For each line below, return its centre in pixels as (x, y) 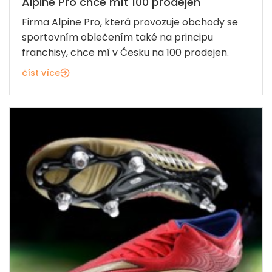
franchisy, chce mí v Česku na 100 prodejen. (125, 53)
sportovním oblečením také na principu (117, 38)
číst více (41, 73)
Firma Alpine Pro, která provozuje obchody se (130, 22)
